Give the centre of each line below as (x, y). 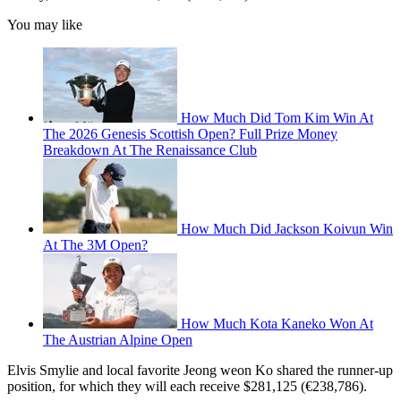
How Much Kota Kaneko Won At (277, 324)
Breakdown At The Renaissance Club (150, 150)
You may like (45, 25)
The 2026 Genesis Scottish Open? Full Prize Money (190, 134)
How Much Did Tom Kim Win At (277, 118)
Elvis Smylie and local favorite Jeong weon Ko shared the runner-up (200, 371)
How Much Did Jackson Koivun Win (287, 229)
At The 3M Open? (95, 245)
